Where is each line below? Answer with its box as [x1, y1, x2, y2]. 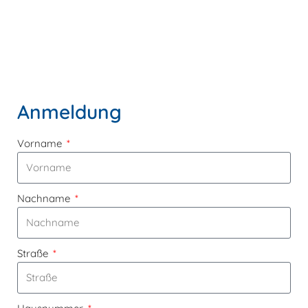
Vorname [17, 137, 65, 151]
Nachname [17, 192, 73, 206]
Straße [17, 247, 51, 261]
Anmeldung [17, 100, 122, 124]
